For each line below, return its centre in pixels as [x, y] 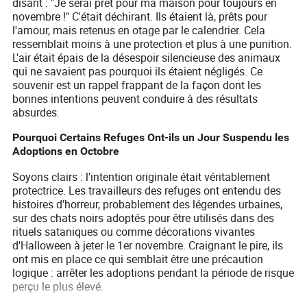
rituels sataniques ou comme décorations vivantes [134, 232]
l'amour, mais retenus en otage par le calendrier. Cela [139, 30]
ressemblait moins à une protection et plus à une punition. [152, 44]
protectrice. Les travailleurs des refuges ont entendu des [147, 191]
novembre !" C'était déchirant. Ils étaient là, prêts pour [140, 17]
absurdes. [36, 113]
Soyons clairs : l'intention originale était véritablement [142, 177]
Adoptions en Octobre [66, 151]
